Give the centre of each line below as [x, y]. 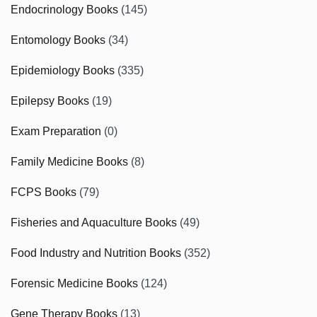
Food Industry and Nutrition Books [96, 253]
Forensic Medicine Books [74, 283]
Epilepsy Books [50, 101]
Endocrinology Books [64, 10]
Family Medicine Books [69, 162]
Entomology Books [58, 40]
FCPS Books [44, 192]
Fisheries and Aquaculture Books [94, 223]
